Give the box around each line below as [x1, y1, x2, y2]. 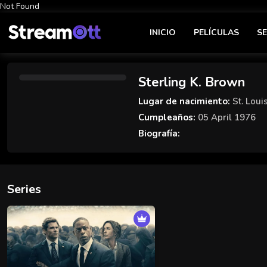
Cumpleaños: [138, 111, 195, 123]
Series [7, 181, 41, 197]
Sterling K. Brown [138, 73, 245, 91]
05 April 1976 [195, 111, 256, 123]
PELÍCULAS [194, 27, 239, 38]
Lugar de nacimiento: [138, 95, 230, 107]
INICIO [150, 27, 176, 38]
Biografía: [138, 128, 180, 139]
